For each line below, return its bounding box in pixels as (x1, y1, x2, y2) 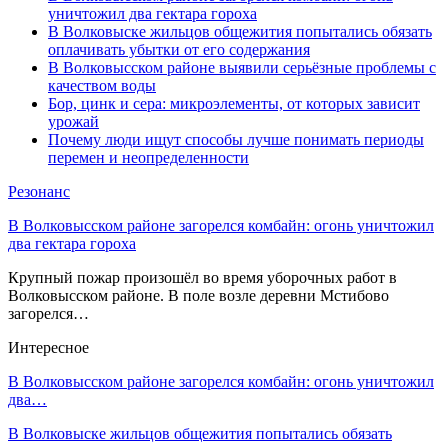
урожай (48, 112, 99, 130)
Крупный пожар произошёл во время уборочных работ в (8, 268, 397, 286)
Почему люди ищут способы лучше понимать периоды (48, 130, 424, 148)
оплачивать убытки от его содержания (48, 40, 310, 58)
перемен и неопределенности (48, 148, 249, 166)
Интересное (8, 338, 89, 356)
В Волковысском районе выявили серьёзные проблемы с (48, 58, 436, 76)
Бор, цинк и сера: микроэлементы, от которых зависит (48, 94, 420, 112)
